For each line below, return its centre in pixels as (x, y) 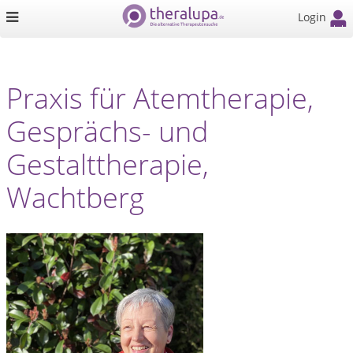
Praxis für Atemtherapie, (160, 98)
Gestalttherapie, (108, 164)
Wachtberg (75, 197)
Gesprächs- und (107, 131)
